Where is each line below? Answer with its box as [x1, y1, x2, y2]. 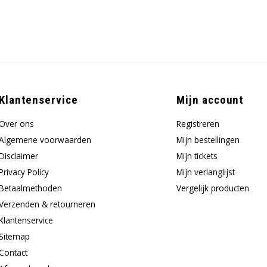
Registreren [176, 118, 219, 129]
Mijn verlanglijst [176, 166, 235, 178]
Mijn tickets [176, 150, 218, 162]
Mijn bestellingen [176, 134, 240, 145]
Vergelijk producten [176, 182, 249, 194]
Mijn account [176, 93, 244, 107]
